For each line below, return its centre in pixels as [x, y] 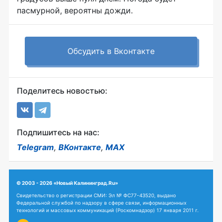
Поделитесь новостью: [62, 91]
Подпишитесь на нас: [58, 132]
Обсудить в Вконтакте [111, 51]
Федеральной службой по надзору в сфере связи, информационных [101, 203]
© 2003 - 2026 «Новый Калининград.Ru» [67, 183]
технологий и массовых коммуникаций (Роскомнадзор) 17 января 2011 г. [108, 210]
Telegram [35, 147]
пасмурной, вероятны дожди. [75, 10]
